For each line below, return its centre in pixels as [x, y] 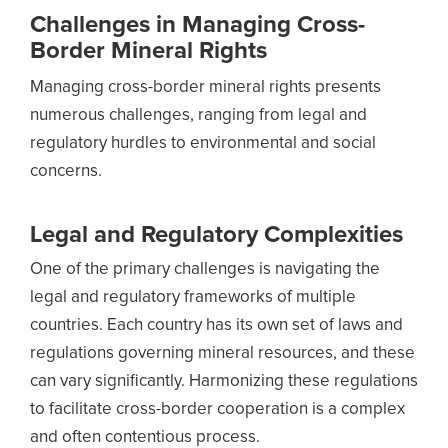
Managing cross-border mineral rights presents [205, 87]
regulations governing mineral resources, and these [222, 353]
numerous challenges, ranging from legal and [198, 115]
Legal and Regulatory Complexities [216, 235]
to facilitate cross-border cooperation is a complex [217, 409]
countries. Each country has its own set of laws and [216, 325]
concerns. [66, 171]
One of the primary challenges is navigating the [205, 269]
